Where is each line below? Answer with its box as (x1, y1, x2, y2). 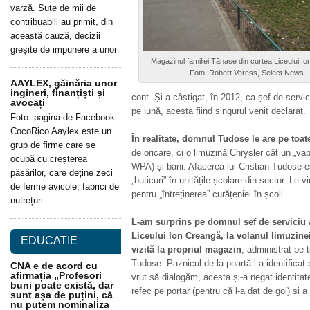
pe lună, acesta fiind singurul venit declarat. (131, 106, 306, 116)
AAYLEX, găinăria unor (10, 77, 117, 89)
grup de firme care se (10, 140, 95, 150)
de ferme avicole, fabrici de (10, 181, 119, 192)
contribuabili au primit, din (10, 17, 113, 27)
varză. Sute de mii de (10, 3, 96, 13)
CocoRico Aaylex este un (10, 126, 111, 136)
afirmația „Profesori (10, 270, 102, 281)
